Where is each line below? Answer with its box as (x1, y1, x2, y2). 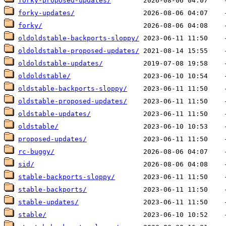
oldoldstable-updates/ (18, 60, 103, 68)
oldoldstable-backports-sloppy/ (18, 34, 139, 42)
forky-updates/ (18, 9, 75, 17)
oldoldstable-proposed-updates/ (18, 47, 139, 55)
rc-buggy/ (18, 148, 54, 156)
